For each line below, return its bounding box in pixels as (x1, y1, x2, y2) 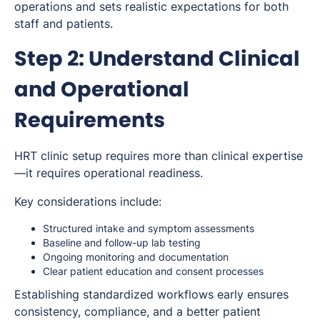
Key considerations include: (14, 194, 161, 209)
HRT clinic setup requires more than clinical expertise (14, 148, 303, 163)
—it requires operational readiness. (14, 165, 203, 180)
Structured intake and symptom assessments (43, 221, 254, 234)
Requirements (14, 105, 165, 134)
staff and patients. (14, 16, 113, 31)
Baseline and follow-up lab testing (43, 236, 201, 249)
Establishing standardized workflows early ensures (14, 286, 289, 301)
